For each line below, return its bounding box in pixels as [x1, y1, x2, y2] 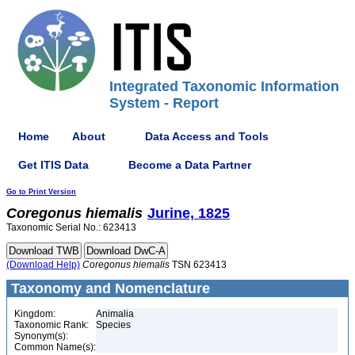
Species [96, 319, 131, 330]
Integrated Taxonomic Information [109, 78, 339, 94]
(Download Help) [6, 259, 80, 270]
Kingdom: [14, 308, 55, 319]
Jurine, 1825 [147, 205, 230, 221]
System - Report [109, 95, 219, 111]
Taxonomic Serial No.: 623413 [6, 222, 136, 233]
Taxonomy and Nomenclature [7, 281, 210, 296]
